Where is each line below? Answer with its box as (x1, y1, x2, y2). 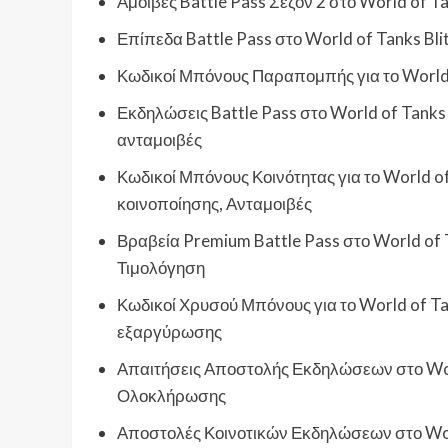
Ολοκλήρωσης (117, 385, 226, 407)
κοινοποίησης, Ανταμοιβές (117, 193, 312, 215)
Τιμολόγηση (117, 257, 205, 279)
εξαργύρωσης (117, 321, 222, 343)
